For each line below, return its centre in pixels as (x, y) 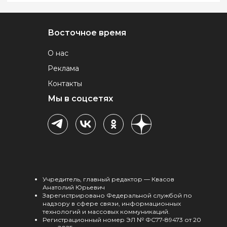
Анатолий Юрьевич (74, 187)
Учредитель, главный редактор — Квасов (108, 179)
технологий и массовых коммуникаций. (106, 211)
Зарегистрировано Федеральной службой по (117, 195)
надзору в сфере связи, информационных (112, 203)
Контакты (65, 83)
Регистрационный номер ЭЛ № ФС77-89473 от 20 (122, 219)
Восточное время (87, 32)
